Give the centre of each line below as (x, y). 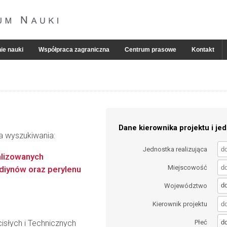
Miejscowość (188, 167)
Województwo (186, 185)
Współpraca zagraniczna (74, 50)
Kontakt (203, 50)
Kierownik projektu (180, 204)
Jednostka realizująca (175, 149)
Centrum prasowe (150, 50)
